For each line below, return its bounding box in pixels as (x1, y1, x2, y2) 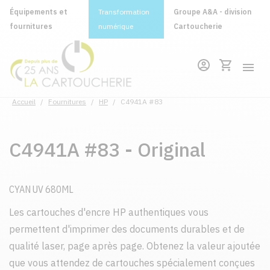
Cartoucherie (174, 22, 223, 31)
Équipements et (10, 7, 67, 16)
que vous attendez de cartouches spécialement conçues (9, 257, 255, 269)
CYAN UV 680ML (9, 183, 74, 195)
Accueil (12, 97, 36, 106)
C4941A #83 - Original (9, 137, 206, 162)
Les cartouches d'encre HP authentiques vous (9, 206, 209, 218)
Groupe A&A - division (174, 7, 252, 16)
